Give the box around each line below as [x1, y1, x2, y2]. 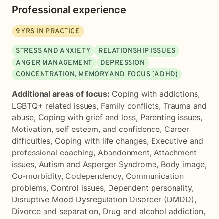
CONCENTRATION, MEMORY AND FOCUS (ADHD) [16, 70, 178, 79]
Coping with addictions [112, 89, 198, 99]
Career [164, 124, 189, 134]
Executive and [151, 136, 203, 146]
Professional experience [12, 4, 126, 16]
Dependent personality [108, 183, 192, 193]
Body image [161, 159, 205, 169]
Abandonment [98, 148, 150, 157]
